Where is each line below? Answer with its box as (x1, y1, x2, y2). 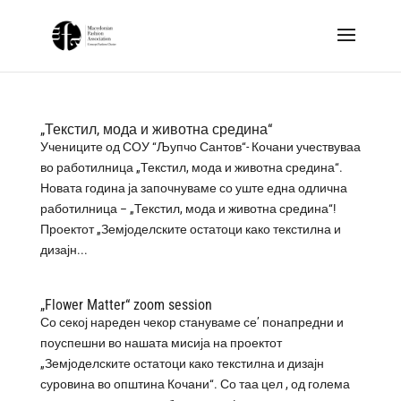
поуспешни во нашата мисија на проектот (39, 336, 282, 350)
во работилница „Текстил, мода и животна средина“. (39, 160, 343, 175)
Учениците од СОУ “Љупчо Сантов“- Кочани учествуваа (39, 140, 361, 154)
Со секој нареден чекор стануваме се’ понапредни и (39, 315, 344, 329)
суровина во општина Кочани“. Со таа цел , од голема (39, 377, 350, 391)
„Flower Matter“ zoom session (39, 296, 212, 313)
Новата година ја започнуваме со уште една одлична (39, 181, 347, 195)
